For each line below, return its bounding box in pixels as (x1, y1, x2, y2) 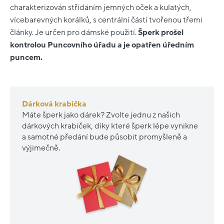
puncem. (10, 52, 42, 62)
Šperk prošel (138, 27, 183, 37)
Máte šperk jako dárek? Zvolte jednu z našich (22, 110, 180, 119)
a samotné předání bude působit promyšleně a (22, 132, 187, 141)
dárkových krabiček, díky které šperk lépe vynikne (22, 121, 198, 130)
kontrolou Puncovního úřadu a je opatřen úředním (10, 40, 194, 49)
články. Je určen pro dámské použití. (10, 27, 138, 37)
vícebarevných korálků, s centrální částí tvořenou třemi (10, 15, 202, 24)
